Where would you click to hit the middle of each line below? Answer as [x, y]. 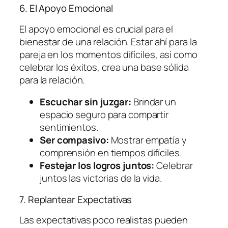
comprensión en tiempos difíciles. [111, 153]
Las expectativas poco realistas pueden [104, 220]
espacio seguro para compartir [104, 115]
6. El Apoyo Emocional [66, 8]
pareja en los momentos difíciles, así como [108, 54]
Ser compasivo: [74, 140]
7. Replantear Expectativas [76, 199]
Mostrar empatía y [148, 140]
